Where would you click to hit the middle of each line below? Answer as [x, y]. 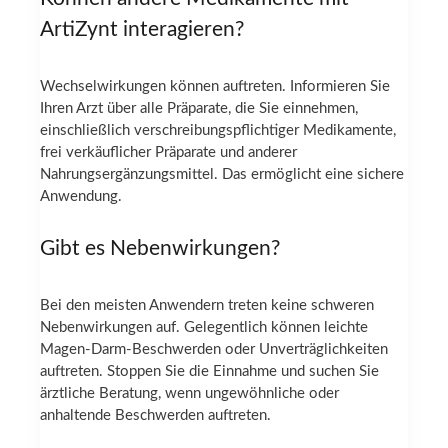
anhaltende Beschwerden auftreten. [155, 416]
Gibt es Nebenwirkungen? [160, 248]
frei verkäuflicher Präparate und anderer [168, 153]
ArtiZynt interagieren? [142, 29]
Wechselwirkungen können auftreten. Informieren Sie [215, 87]
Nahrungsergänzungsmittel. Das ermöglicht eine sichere [222, 175]
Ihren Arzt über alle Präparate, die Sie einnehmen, [199, 109]
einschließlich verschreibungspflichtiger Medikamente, [218, 131]
